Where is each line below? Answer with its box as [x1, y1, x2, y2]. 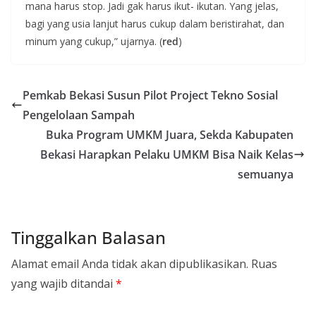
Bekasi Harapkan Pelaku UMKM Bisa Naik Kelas [40, 146, 293, 162]
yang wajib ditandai [11, 275, 116, 291]
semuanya [238, 166, 293, 182]
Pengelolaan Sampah [23, 107, 135, 123]
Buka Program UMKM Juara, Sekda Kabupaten [46, 126, 293, 142]
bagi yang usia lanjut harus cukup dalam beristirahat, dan [25, 16, 284, 30]
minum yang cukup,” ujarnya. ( [25, 34, 162, 48]
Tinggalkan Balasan [11, 225, 166, 249]
